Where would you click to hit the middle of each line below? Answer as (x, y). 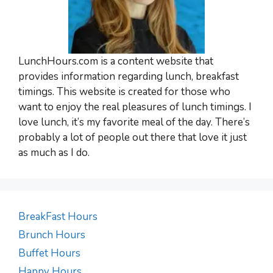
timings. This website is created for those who (124, 91)
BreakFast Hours (58, 216)
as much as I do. (54, 152)
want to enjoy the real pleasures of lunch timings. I (135, 107)
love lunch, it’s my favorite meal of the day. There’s (134, 122)
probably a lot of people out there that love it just (133, 137)
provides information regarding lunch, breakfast (129, 76)
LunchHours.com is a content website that (116, 61)
